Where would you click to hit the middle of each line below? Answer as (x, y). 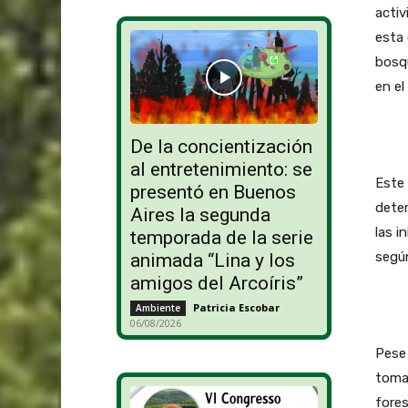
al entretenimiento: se (221, 170)
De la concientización (221, 147)
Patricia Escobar (236, 308)
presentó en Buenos (213, 193)
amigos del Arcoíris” (216, 284)
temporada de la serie (221, 238)
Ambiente (158, 308)
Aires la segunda (200, 215)
